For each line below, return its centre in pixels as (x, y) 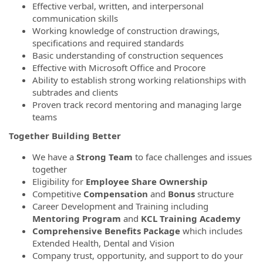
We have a (54, 156)
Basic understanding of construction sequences (128, 55)
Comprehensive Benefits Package (106, 230)
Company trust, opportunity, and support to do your (138, 255)
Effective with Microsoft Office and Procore (119, 68)
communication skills (75, 18)
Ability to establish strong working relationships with (139, 80)
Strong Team (104, 156)
